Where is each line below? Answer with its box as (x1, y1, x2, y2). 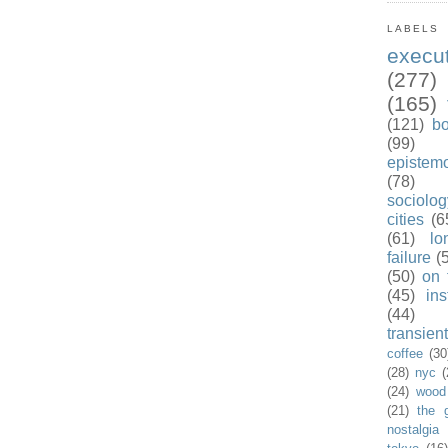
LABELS (386, 23, 439, 35)
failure (386, 249, 431, 267)
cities (386, 211, 424, 229)
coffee (386, 346, 423, 362)
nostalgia (386, 422, 439, 438)
